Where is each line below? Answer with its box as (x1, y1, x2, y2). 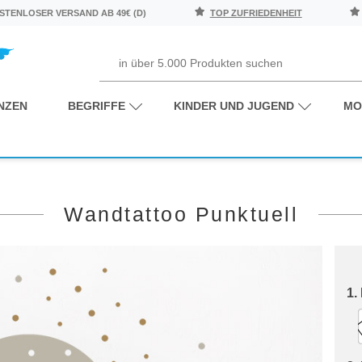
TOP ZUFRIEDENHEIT (209, 8, 302, 18)
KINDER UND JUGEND (174, 99, 295, 112)
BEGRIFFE (68, 99, 126, 112)
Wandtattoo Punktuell (64, 202, 298, 225)
